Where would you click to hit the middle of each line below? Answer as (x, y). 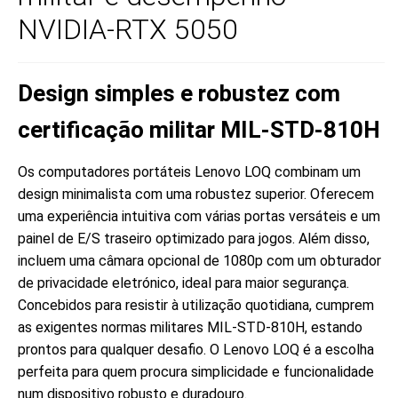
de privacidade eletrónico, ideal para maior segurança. (183, 283)
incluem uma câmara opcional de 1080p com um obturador (199, 260)
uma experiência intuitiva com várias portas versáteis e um (199, 216)
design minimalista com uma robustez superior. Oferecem (196, 194)
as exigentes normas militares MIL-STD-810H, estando (190, 327)
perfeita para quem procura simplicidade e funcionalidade (196, 371)
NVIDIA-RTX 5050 (128, 30)
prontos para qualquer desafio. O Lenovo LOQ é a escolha (196, 349)
